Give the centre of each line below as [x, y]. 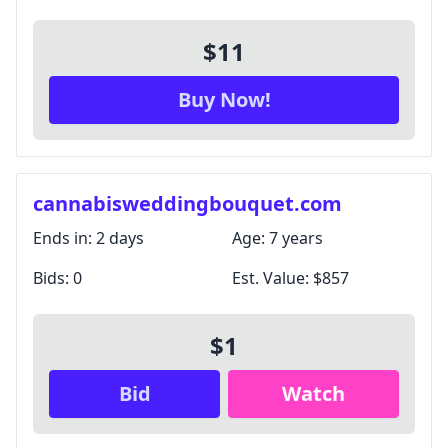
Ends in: [64, 238]
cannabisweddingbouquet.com [187, 203]
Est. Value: [272, 278]
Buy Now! [224, 99]
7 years [296, 238]
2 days [120, 238]
